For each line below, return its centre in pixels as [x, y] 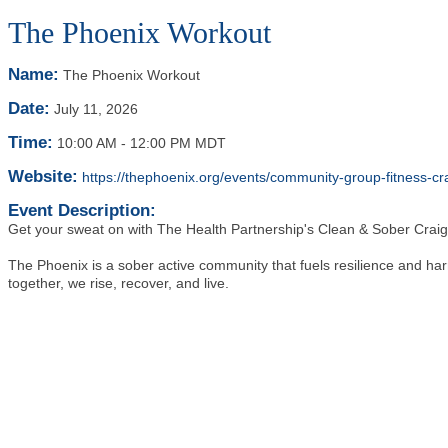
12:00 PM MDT [178, 143]
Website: [43, 176]
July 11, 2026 [96, 109]
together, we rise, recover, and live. [118, 283]
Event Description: [82, 210]
